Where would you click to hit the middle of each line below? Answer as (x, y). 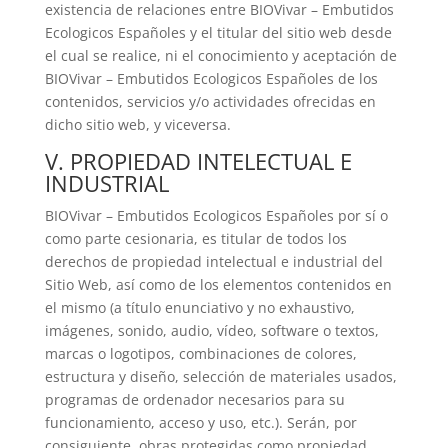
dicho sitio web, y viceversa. (137, 124)
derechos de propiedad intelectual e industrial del (213, 261)
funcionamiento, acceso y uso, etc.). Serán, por (200, 422)
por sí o (360, 215)
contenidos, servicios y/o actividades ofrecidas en (210, 101)
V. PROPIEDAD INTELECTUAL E (198, 161)
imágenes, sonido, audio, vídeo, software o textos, (211, 330)
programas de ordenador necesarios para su (194, 399)
